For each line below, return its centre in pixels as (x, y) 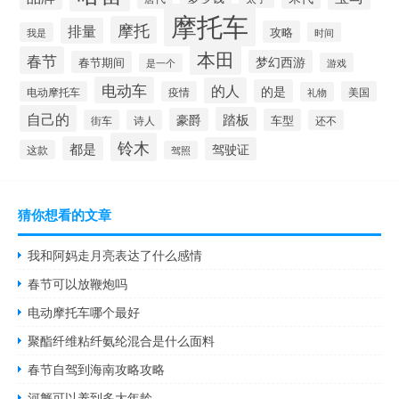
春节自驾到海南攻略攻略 (97, 369)
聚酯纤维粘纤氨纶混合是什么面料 (122, 341)
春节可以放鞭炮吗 (78, 284)
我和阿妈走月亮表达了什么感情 (115, 255)
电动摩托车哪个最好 (84, 312)
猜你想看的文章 (65, 215)
